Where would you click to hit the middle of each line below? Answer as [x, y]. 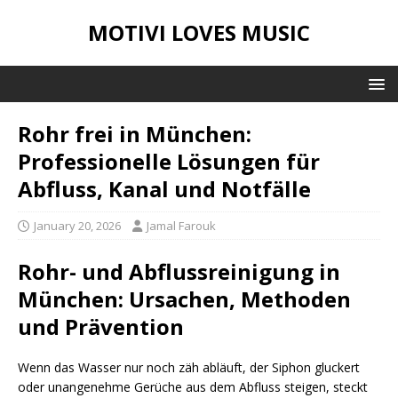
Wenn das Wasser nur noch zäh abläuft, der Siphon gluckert [189, 367]
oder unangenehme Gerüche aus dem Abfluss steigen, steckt [193, 387]
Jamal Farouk [181, 226]
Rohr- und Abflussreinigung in [179, 271]
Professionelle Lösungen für [169, 161]
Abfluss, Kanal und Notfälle [164, 189]
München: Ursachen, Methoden [184, 299]
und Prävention [101, 326]
